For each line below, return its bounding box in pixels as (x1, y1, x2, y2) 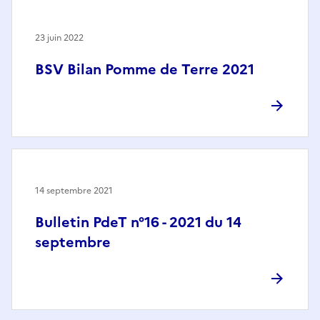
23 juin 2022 (35, 31, 84, 45)
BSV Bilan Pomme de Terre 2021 (35, 59, 254, 81)
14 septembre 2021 (35, 184, 113, 198)
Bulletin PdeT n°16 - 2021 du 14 (35, 211, 241, 234)
